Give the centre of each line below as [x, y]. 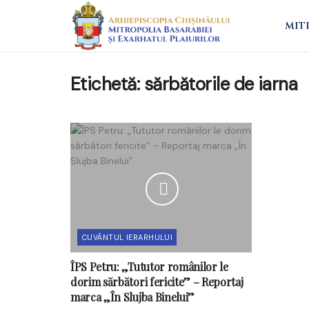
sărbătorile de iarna [221, 84]
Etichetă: [107, 84]
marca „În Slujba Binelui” [132, 297]
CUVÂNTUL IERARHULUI [128, 237]
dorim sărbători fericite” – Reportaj [157, 281]
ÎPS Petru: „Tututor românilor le [149, 266]
